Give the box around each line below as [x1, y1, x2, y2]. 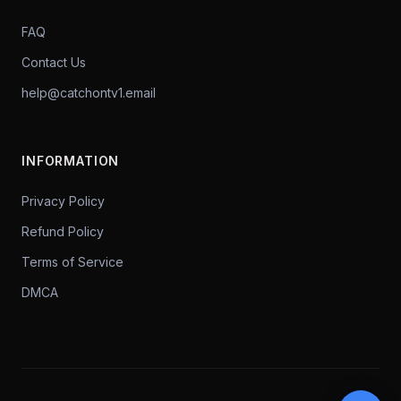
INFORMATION [21, 153, 120, 168]
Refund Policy [21, 224, 104, 239]
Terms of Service [21, 254, 124, 269]
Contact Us [21, 55, 86, 70]
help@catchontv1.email [21, 85, 156, 100]
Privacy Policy [21, 193, 105, 209]
